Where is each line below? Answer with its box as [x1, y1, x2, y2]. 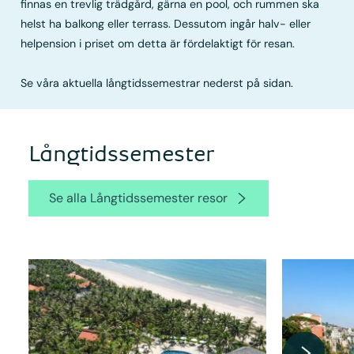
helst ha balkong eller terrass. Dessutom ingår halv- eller [21, 17, 311, 32]
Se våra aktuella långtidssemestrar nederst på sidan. [21, 76, 294, 91]
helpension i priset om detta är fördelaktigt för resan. [21, 36, 296, 51]
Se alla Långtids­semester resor [48, 190, 228, 207]
